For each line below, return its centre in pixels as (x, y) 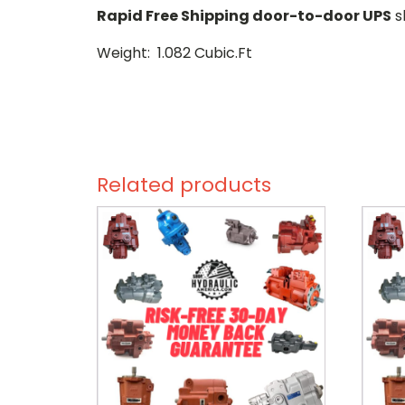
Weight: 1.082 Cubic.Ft (174, 53)
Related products (184, 185)
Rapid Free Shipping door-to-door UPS (244, 16)
